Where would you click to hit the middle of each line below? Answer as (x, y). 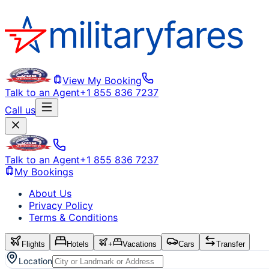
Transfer (231, 244)
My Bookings (44, 172)
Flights (33, 244)
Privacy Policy (61, 205)
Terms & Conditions (73, 217)
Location (35, 261)
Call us (20, 110)
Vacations (140, 244)
